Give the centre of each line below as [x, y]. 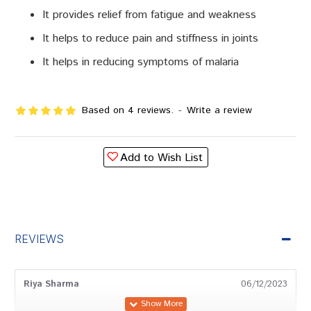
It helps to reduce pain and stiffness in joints [150, 39]
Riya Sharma [51, 284]
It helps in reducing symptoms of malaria [141, 62]
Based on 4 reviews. [128, 110]
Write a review [219, 110]
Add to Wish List [161, 158]
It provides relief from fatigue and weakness [149, 15]
